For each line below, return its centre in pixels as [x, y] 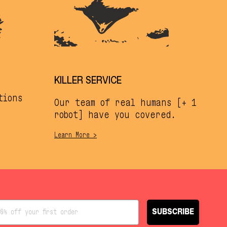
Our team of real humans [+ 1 [125, 102]
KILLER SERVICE [88, 80]
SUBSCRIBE [173, 212]
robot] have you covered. [115, 114]
